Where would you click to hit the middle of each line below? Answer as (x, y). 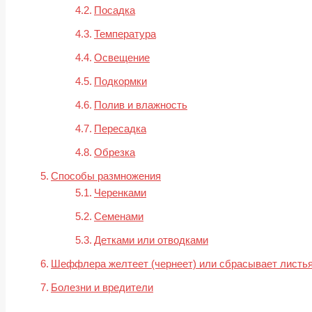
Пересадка (120, 129)
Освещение (122, 58)
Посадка (115, 10)
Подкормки (120, 81)
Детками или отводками (151, 240)
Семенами (119, 217)
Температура (125, 34)
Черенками (120, 193)
